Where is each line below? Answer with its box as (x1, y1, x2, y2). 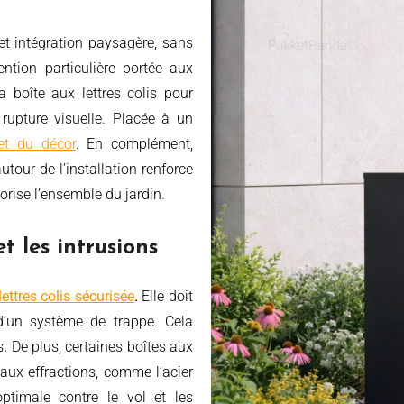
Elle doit (142, 288, 194, 306)
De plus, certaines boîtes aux (7, 338, 194, 356)
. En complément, (75, 135, 194, 153)
